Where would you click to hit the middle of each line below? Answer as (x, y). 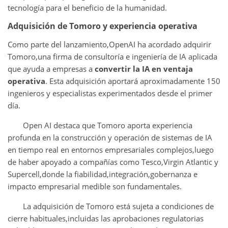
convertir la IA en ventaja (144, 68)
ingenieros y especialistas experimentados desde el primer (110, 93)
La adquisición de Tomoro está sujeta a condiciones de (118, 206)
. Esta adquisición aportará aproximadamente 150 (133, 81)
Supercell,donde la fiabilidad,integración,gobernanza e (103, 174)
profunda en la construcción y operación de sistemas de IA (110, 137)
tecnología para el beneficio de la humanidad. (87, 7)
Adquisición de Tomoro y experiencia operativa (103, 26)
